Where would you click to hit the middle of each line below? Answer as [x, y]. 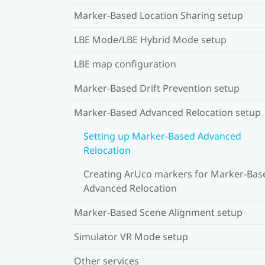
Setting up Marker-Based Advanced [162, 136]
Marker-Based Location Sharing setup [159, 15]
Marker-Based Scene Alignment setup [158, 212]
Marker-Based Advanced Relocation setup [167, 112]
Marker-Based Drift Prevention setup [157, 88]
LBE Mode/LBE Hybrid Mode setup [150, 39]
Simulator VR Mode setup [131, 236]
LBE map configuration [125, 64]
